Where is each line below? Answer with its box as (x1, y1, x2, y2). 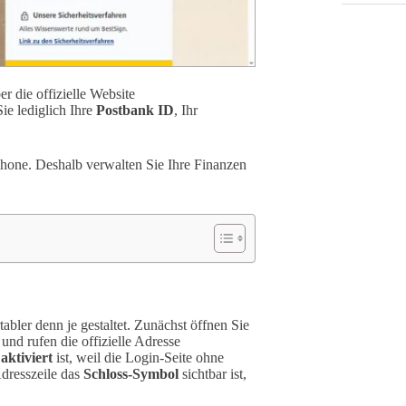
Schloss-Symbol (83, 365, 179, 382)
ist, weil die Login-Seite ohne (53, 349, 224, 365)
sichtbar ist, (179, 365, 246, 382)
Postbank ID (96, 102, 174, 119)
